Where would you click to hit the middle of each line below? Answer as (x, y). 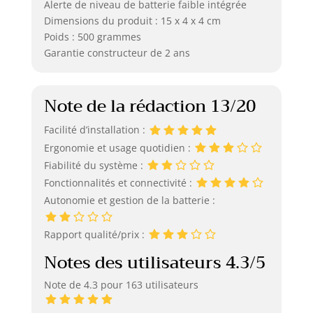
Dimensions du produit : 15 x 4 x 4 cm (132, 20)
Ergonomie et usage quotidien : (118, 147)
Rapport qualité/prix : (95, 234)
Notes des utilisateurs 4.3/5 (154, 262)
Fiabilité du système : (95, 165)
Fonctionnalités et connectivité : (119, 183)
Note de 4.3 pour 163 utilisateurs (121, 284)
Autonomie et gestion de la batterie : (129, 201)
